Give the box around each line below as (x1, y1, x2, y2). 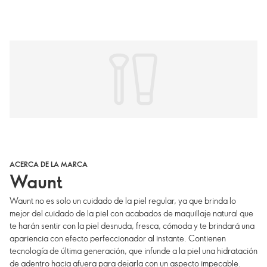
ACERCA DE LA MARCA (10, 159, 88, 169)
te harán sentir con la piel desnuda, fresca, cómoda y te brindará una (10, 219, 254, 231)
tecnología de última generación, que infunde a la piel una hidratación (10, 244, 257, 256)
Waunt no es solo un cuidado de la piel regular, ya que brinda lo (10, 194, 236, 206)
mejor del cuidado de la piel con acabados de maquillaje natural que (10, 207, 253, 219)
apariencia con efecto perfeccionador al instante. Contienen (10, 232, 226, 244)
